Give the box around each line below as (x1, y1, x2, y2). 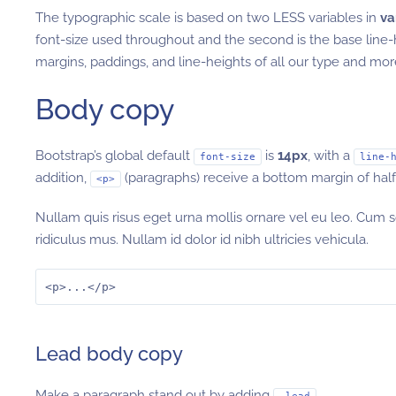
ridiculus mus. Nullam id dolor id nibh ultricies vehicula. (35, 232, 369, 247)
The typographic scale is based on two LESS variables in (35, 10, 380, 26)
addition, (35, 170, 90, 186)
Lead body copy (35, 342, 183, 365)
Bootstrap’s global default (35, 148, 194, 164)
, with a (308, 148, 354, 164)
